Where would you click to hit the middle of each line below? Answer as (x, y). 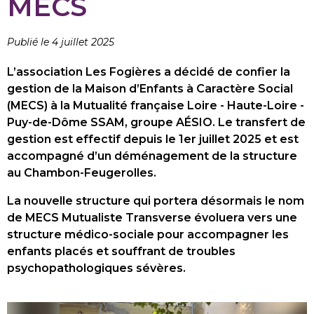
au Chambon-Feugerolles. (82, 173)
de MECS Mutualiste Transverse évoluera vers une (152, 218)
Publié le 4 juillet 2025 (61, 42)
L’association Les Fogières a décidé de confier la (149, 72)
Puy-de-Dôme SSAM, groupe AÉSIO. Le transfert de (156, 122)
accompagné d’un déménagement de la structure (152, 156)
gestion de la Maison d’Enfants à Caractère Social (150, 89)
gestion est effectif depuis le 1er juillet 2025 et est (153, 139)
